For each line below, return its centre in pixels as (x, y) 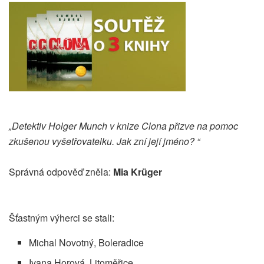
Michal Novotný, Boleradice (87, 243)
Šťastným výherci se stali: (64, 218)
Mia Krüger (136, 172)
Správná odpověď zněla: (60, 172)
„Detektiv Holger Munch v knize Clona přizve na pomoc (123, 126)
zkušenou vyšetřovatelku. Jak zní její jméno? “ (104, 141)
